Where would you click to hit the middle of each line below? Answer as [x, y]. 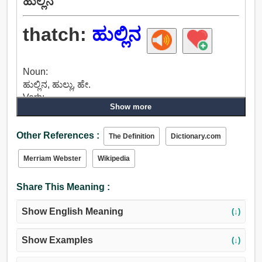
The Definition [131, 137]
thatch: [57, 35]
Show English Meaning [72, 212]
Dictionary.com [196, 137]
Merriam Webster [52, 159]
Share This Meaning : [63, 187]
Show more [131, 107]
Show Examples [57, 240]
